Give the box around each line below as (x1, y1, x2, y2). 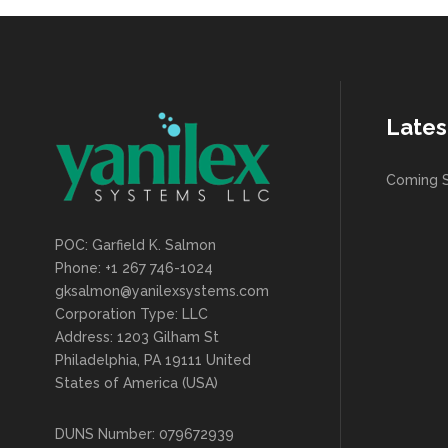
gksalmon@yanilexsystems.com (55, 283, 269, 300)
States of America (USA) (55, 375, 218, 392)
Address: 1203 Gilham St (55, 329, 219, 346)
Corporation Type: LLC (55, 306, 208, 323)
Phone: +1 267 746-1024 (55, 260, 213, 277)
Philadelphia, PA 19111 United (55, 352, 251, 369)
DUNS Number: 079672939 (55, 426, 234, 443)
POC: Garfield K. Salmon (55, 237, 216, 254)
